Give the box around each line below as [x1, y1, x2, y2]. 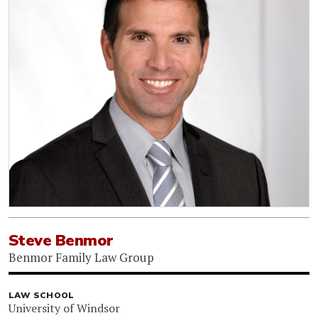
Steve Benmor [9, 230, 114, 252]
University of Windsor [9, 300, 120, 317]
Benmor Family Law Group [9, 249, 154, 266]
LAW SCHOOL [9, 290, 75, 302]
